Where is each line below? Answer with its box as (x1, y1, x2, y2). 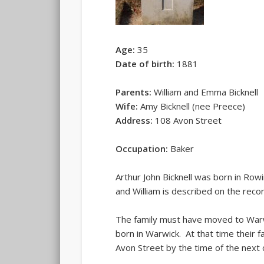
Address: (115, 114, 153, 126)
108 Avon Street (153, 114, 222, 126)
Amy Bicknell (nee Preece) (138, 100, 246, 112)
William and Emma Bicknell (151, 85, 259, 98)
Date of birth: (115, 57, 175, 70)
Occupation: (115, 142, 169, 154)
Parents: (115, 85, 152, 98)
